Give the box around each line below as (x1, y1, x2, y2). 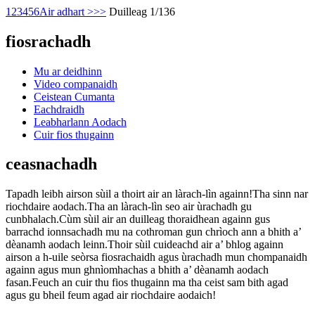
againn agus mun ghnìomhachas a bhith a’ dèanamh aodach (6, 264, 269, 276)
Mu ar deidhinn (34, 65, 102, 77)
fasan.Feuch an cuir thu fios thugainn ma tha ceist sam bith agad (6, 276, 288, 289)
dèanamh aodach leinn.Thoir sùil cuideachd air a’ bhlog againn (6, 238, 283, 251)
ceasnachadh (6, 155, 97, 174)
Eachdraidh (34, 103, 84, 115)
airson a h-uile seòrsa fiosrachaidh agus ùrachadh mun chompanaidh (6, 251, 307, 264)
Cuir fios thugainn (34, 128, 114, 141)
